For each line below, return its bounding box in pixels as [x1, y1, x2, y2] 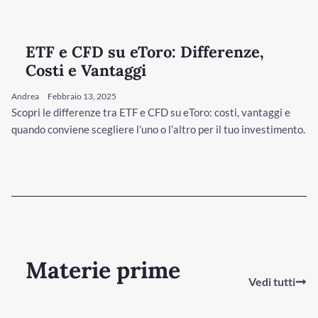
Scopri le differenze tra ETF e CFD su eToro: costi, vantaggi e [11, 105, 290, 119]
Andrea [11, 90, 39, 102]
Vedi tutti [248, 274, 295, 288]
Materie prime [26, 255, 180, 285]
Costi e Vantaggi [26, 60, 146, 80]
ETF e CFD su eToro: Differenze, [26, 41, 264, 62]
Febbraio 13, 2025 [48, 90, 116, 102]
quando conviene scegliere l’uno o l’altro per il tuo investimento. [11, 122, 305, 136]
